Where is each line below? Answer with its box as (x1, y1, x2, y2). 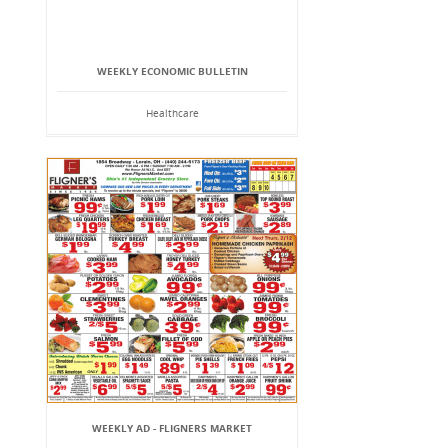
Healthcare (145, 106, 199, 120)
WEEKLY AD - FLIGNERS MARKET (92, 421, 252, 435)
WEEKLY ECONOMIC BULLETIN (96, 64, 248, 78)
